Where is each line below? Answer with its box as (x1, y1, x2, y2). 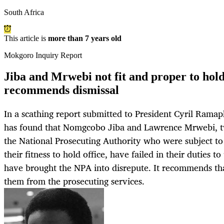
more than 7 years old (48, 34, 121, 43)
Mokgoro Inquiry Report (4, 51, 82, 60)
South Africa (4, 8, 44, 17)
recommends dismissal (4, 83, 119, 97)
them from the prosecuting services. (4, 173, 144, 189)
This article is (4, 34, 48, 43)
